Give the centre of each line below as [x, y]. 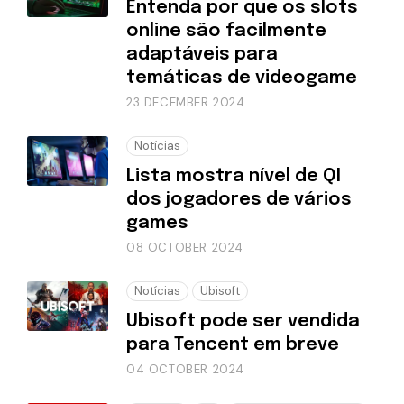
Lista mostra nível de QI [234, 176]
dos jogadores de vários [239, 199]
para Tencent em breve [233, 344]
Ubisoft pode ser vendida [243, 321]
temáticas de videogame [242, 78]
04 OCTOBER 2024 [185, 369]
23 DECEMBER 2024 [186, 102]
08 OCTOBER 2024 [185, 247]
